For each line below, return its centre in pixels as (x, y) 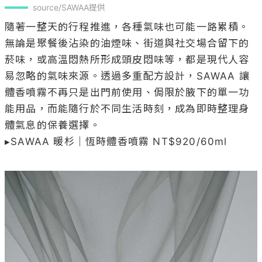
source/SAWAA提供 (69, 7)
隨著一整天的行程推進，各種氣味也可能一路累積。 (127, 27)
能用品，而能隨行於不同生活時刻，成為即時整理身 (127, 108)
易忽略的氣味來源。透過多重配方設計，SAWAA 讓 (127, 76)
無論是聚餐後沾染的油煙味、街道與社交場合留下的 (127, 43)
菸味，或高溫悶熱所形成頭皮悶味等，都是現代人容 (127, 59)
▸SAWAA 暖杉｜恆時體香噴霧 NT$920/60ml (116, 141)
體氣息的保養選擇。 (53, 125)
